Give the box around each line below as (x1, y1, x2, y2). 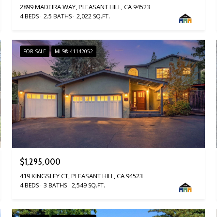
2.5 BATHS (44, 12, 72, 20)
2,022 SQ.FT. (77, 12, 110, 20)
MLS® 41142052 (55, 47, 93, 55)
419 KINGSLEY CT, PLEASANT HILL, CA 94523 (20, 171, 143, 181)
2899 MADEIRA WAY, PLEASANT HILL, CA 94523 (20, 2, 151, 11)
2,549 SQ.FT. (72, 181, 106, 190)
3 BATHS (44, 181, 67, 190)
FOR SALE (23, 47, 46, 55)
